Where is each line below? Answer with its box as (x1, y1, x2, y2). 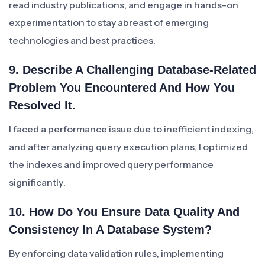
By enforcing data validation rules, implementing (9, 247, 224, 259)
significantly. (9, 176, 66, 188)
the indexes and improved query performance (9, 159, 214, 170)
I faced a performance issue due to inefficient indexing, (9, 123, 254, 135)
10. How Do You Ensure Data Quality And (9, 205, 240, 218)
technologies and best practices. (9, 34, 156, 46)
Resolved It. (9, 99, 76, 112)
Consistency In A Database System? (9, 223, 212, 236)
